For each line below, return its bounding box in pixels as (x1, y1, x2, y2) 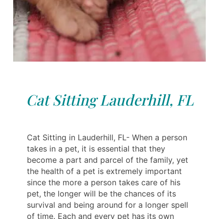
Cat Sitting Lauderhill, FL (25, 89, 194, 109)
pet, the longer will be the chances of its (27, 188, 176, 198)
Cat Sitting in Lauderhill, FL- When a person (27, 132, 187, 142)
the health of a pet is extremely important (27, 166, 182, 176)
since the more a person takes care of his (27, 177, 180, 187)
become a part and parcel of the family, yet (27, 154, 188, 165)
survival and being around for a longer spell (27, 199, 188, 210)
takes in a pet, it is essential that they (27, 143, 165, 153)
